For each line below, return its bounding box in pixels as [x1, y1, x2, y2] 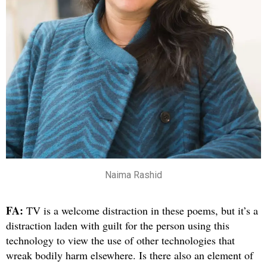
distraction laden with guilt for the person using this [6, 218, 229, 232]
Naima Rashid [105, 169, 162, 181]
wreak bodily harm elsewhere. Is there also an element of [6, 247, 253, 262]
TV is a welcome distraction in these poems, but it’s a [26, 203, 258, 218]
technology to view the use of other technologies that [6, 232, 235, 247]
